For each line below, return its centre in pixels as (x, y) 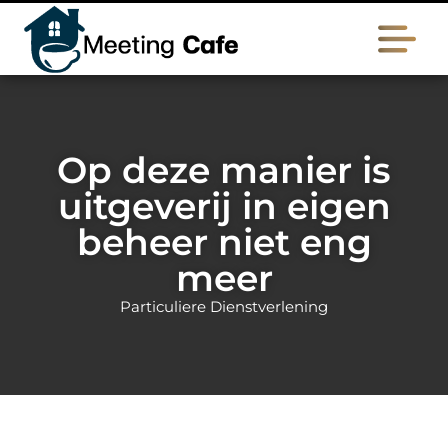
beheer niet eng (224, 242)
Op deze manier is (224, 170)
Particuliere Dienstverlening (224, 306)
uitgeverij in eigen (224, 206)
